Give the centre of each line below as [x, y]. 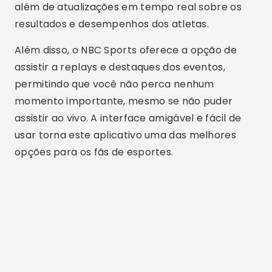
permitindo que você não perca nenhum [114, 84]
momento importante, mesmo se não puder [124, 101]
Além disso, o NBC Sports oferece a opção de [126, 50]
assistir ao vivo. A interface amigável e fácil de [128, 118]
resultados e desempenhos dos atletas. [112, 24]
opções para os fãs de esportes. [94, 152]
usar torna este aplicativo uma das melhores [125, 135]
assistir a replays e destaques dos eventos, [120, 67]
